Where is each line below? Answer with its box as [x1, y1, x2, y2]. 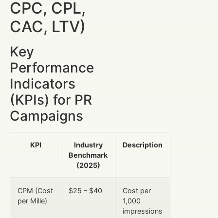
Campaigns [10, 107, 83, 124]
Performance [10, 59, 94, 76]
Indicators [10, 75, 75, 92]
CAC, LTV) [10, 17, 86, 36]
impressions [123, 206, 163, 215]
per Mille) [18, 196, 47, 205]
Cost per [123, 186, 151, 195]
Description [123, 140, 163, 149]
